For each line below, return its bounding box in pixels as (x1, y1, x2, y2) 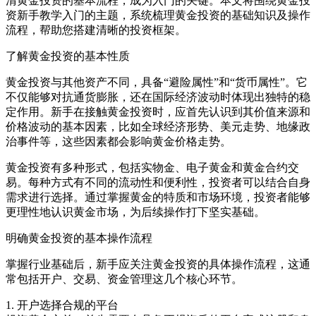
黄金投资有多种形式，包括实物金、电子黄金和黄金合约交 (6, 162, 299, 174)
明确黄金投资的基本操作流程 (6, 232, 152, 245)
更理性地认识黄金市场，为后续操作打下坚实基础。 (6, 206, 265, 219)
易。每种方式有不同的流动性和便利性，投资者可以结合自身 (6, 176, 310, 189)
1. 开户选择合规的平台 (6, 299, 119, 312)
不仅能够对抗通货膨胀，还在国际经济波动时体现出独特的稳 (6, 91, 310, 104)
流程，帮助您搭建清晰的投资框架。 (6, 24, 186, 37)
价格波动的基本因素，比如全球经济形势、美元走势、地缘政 (6, 121, 310, 133)
